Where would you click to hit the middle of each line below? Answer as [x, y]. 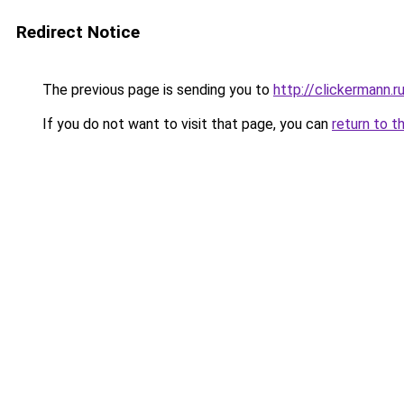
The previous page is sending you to [156, 90]
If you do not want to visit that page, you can [185, 124]
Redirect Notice [78, 32]
